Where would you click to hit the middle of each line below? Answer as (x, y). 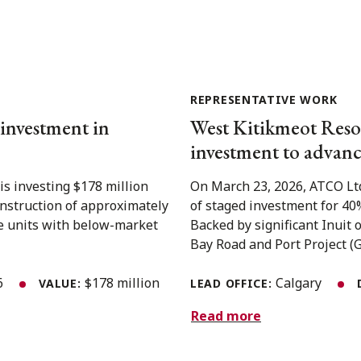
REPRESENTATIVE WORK (264, 99)
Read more (226, 316)
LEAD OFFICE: (233, 283)
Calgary (301, 282)
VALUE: (62, 283)
